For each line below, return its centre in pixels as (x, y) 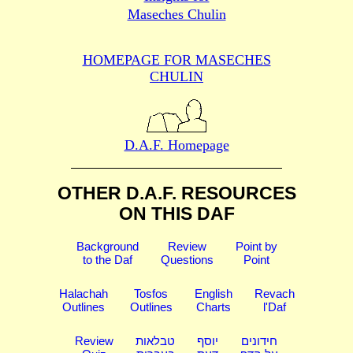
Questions (187, 259)
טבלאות (155, 340)
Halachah (83, 293)
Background (107, 246)
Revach (274, 293)
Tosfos (151, 293)
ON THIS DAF (176, 214)
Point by (256, 246)
